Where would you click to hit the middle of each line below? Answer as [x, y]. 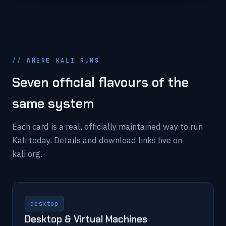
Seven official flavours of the [100, 82]
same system [53, 103]
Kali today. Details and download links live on [97, 140]
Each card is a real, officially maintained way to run [107, 127]
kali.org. [27, 154]
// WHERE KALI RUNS [56, 61]
